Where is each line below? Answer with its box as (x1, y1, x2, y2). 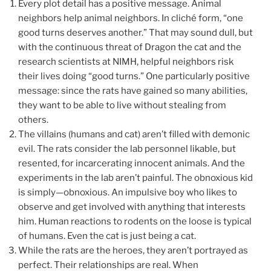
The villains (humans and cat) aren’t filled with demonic (18, 129, 250, 140)
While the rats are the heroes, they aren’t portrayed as (18, 245, 248, 256)
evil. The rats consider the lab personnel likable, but (18, 143, 236, 155)
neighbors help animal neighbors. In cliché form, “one (18, 13, 243, 24)
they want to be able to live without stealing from (18, 100, 226, 111)
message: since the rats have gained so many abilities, (18, 85, 247, 97)
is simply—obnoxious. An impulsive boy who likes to (18, 187, 237, 198)
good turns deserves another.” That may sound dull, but (18, 27, 253, 39)
